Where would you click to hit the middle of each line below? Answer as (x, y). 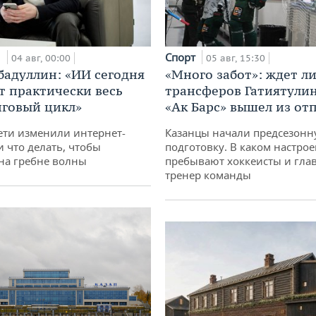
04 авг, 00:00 (41, 59)
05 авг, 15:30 (236, 59)
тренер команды (208, 175)
